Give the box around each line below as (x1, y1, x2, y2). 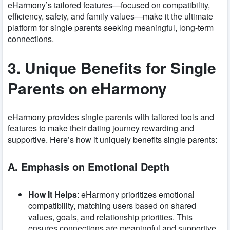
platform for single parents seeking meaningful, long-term (8, 21, 214, 33)
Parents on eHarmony (8, 76, 167, 99)
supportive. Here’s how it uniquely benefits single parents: (8, 133, 217, 145)
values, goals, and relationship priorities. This (28, 210, 193, 223)
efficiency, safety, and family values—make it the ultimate (8, 10, 213, 22)
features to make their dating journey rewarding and (8, 122, 194, 134)
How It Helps (28, 188, 77, 200)
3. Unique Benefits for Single (8, 56, 216, 79)
